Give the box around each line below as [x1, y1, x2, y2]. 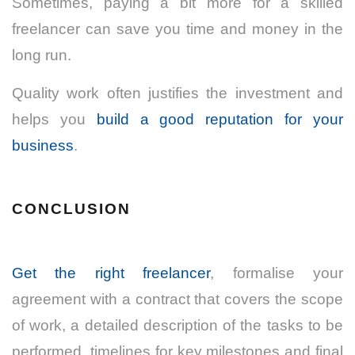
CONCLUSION [12, 200, 131, 218]
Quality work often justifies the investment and [12, 85, 343, 102]
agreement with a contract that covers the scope [12, 291, 343, 308]
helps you [12, 111, 97, 128]
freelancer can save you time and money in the [12, 21, 343, 38]
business [12, 137, 74, 155]
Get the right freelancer [12, 265, 211, 282]
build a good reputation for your [96, 111, 344, 128]
